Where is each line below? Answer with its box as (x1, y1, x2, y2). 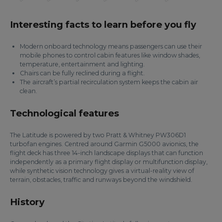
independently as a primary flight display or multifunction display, (10, 158, 208, 166)
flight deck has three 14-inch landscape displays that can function (10, 149, 203, 157)
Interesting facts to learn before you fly (10, 19, 196, 31)
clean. (20, 87, 37, 95)
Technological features (10, 108, 119, 119)
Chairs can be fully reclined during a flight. (20, 69, 145, 77)
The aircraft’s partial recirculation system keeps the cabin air (20, 78, 198, 86)
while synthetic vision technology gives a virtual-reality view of (10, 167, 194, 175)
